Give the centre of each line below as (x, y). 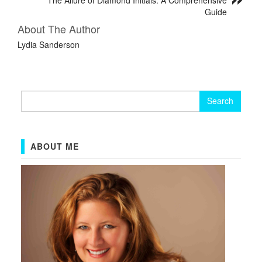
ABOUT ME (54, 146)
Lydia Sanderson (49, 44)
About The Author (59, 28)
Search (34, 96)
